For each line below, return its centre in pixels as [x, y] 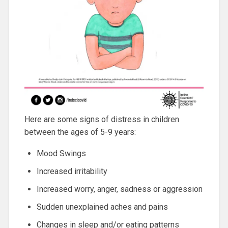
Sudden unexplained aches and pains [102, 207]
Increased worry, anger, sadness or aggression [119, 189]
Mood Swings [61, 153]
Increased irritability [72, 171]
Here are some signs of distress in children [102, 119]
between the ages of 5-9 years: [80, 132]
